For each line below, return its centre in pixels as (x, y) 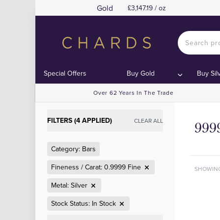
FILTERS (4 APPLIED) (80, 120)
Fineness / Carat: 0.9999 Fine (96, 167)
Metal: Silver (69, 185)
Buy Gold (141, 73)
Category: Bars (73, 149)
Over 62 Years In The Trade (134, 93)
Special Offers (65, 73)
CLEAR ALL (149, 120)
